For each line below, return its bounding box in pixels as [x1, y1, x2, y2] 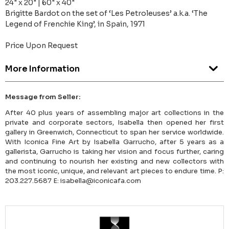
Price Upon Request [5, 40, 78, 50]
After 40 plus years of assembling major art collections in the [5, 108, 224, 117]
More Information [5, 63, 80, 74]
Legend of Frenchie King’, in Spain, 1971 [5, 19, 145, 29]
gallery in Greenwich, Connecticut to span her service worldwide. [5, 127, 224, 136]
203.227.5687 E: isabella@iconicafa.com [5, 176, 141, 185]
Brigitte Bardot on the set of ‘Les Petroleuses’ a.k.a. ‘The [5, 8, 208, 18]
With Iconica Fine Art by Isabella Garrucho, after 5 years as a [5, 137, 224, 146]
